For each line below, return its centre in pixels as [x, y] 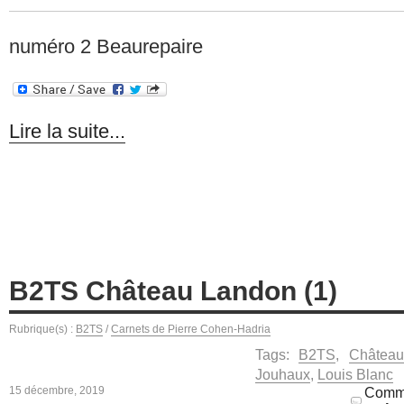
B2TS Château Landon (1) [173, 290]
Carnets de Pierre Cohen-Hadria [191, 329]
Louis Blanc [355, 374]
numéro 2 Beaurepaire [106, 47]
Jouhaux [283, 374]
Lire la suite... [67, 132]
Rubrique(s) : [42, 329]
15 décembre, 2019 [57, 390]
